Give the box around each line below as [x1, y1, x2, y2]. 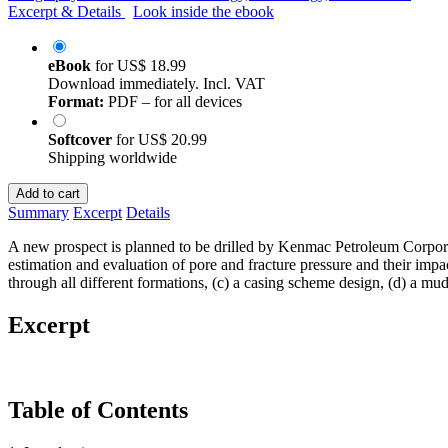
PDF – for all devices [104, 92, 242, 110]
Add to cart [16, 185, 80, 201]
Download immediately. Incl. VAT [48, 74, 265, 92]
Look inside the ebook [133, 2, 274, 20]
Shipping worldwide [48, 148, 177, 166]
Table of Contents [8, 396, 188, 423]
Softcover [48, 130, 116, 148]
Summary [8, 203, 69, 221]
